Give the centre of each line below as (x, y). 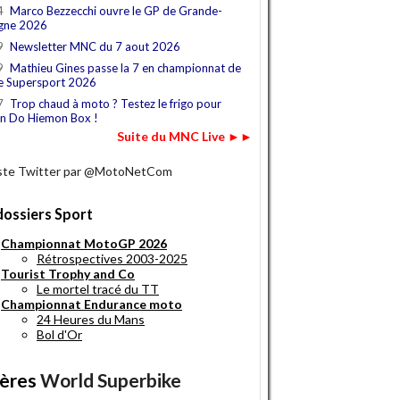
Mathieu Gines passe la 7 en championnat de (125, 68)
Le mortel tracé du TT (98, 289)
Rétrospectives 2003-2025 (112, 259)
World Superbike (111, 380)
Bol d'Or (59, 335)
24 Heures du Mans (91, 320)
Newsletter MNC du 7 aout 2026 (95, 47)
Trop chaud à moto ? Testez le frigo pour (116, 104)
